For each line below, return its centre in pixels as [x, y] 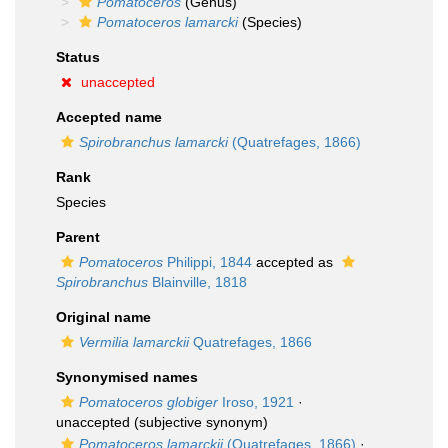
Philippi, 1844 [207, 262]
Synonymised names [127, 377]
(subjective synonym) [199, 422]
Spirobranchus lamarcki [153, 142]
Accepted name [109, 117]
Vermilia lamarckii [134, 342]
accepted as [294, 262]
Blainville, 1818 [197, 282]
